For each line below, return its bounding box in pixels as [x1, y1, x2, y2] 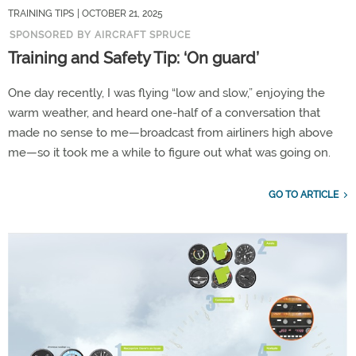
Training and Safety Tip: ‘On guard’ [8, 48, 259, 68]
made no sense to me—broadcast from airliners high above [8, 126, 333, 141]
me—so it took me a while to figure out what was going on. [8, 145, 331, 161]
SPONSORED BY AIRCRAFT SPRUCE [10, 29, 191, 41]
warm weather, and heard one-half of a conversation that [8, 106, 320, 121]
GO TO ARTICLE [269, 189, 339, 201]
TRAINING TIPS [8, 8, 74, 20]
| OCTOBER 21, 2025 [77, 8, 163, 20]
